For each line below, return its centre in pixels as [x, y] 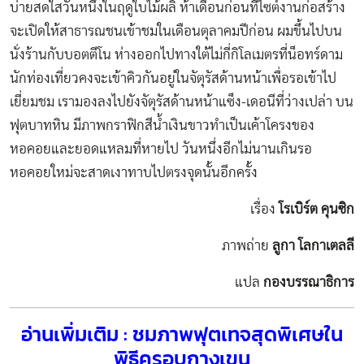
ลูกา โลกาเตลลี [313, 246]
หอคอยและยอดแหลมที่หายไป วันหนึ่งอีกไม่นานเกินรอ [161, 149]
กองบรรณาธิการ [309, 283]
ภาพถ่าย [247, 246]
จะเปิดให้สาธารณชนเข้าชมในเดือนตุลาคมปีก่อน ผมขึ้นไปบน [176, 32]
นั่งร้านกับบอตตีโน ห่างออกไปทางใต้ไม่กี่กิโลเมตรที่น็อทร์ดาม [176, 55]
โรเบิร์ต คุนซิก [316, 210]
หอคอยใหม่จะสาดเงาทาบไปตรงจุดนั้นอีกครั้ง [134, 173]
